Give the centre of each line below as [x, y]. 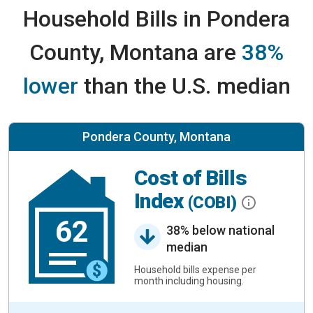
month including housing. [189, 281]
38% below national [220, 230]
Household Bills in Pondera [156, 19]
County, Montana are [136, 52]
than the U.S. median [184, 86]
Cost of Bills [191, 178]
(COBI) [214, 203]
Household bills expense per [195, 269]
